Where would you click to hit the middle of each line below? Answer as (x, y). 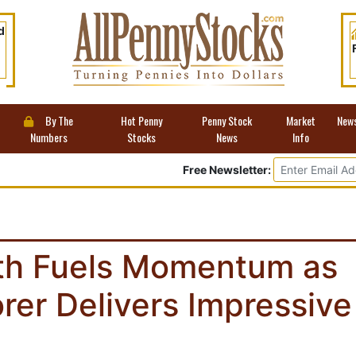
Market (300, 120)
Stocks (141, 137)
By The (58, 120)
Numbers (48, 137)
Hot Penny (141, 120)
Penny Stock (226, 120)
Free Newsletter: (227, 170)
